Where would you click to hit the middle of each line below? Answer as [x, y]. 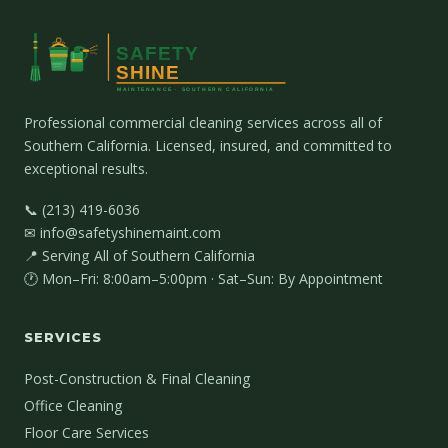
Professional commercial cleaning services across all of [203, 123]
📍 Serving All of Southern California [139, 255]
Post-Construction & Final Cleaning [137, 378]
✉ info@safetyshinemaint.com [122, 232]
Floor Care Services [86, 432]
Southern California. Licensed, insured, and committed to [208, 146]
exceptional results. [86, 169]
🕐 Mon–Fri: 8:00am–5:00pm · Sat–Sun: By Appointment [203, 278]
